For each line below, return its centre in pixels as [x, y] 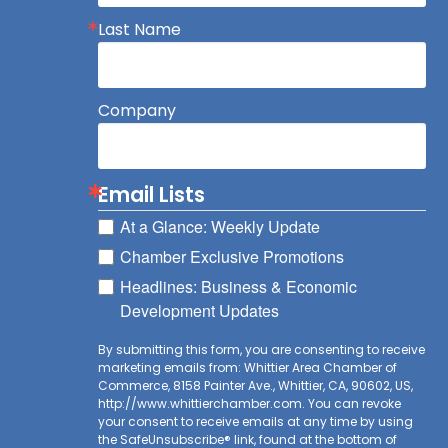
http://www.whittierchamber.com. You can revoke [249, 403]
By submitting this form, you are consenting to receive [261, 349]
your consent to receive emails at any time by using [255, 421]
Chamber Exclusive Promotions [231, 256]
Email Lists [151, 194]
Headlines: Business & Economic [238, 286]
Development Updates [199, 310]
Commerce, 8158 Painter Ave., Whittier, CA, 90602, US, [255, 385]
